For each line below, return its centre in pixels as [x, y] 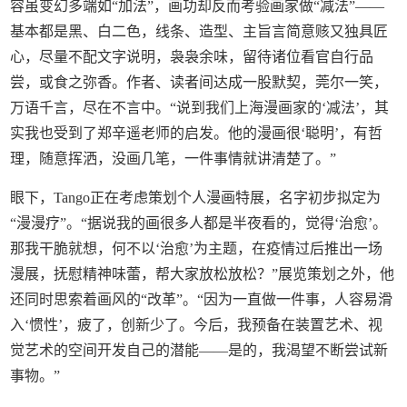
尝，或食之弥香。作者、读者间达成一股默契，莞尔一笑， [199, 83]
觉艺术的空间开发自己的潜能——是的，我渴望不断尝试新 [199, 351]
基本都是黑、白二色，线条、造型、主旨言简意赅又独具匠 [199, 32]
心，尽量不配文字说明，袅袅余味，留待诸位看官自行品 [192, 57]
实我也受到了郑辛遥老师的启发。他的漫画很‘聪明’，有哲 [197, 134]
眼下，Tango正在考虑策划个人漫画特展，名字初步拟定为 [196, 198]
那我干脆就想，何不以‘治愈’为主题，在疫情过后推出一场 [197, 249]
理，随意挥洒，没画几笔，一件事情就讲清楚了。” [174, 159]
